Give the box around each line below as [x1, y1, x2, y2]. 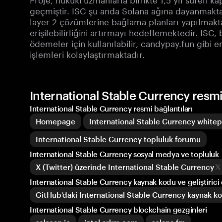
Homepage [36, 117, 75, 126]
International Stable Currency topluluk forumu [36, 135, 201, 144]
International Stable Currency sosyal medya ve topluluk [30, 150, 219, 159]
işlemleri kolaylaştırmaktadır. [30, 47, 145, 60]
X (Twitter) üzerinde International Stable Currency [36, 163, 214, 171]
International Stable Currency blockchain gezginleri [30, 205, 207, 214]
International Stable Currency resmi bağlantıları [30, 104, 193, 113]
